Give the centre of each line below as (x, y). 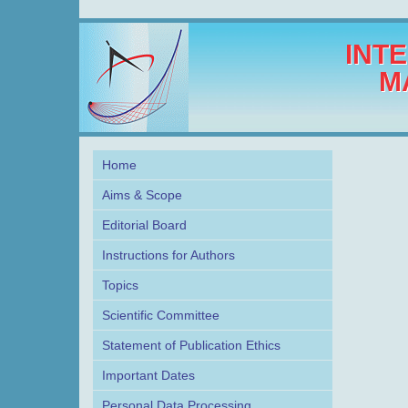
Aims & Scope (142, 195)
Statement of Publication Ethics (191, 345)
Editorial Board (144, 225)
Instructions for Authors (168, 255)
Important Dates (148, 375)
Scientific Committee (161, 315)
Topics (120, 285)
